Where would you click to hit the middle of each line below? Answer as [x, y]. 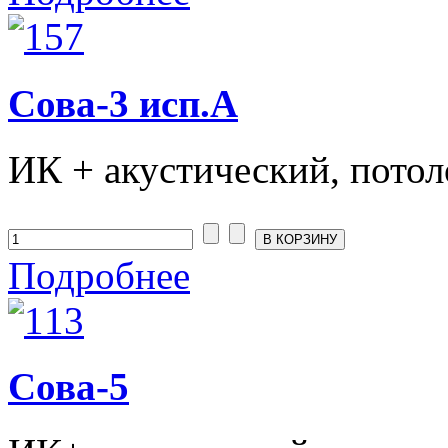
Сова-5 [68, 387]
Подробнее [99, 275]
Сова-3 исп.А [123, 103]
